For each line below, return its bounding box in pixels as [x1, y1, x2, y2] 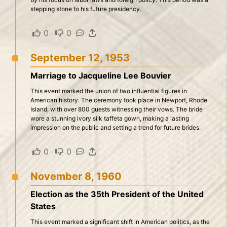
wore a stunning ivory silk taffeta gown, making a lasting [30, 115, 189, 122]
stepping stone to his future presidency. [30, 5, 141, 13]
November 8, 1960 [30, 170, 122, 182]
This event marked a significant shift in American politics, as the [30, 218, 210, 225]
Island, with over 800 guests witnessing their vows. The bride [30, 105, 203, 113]
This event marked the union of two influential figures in [30, 87, 187, 95]
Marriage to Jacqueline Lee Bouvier [30, 70, 171, 81]
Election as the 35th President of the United [30, 189, 204, 199]
